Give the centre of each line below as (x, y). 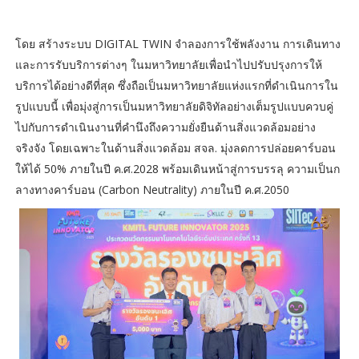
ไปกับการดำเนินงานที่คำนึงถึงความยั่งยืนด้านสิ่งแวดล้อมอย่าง (165, 127)
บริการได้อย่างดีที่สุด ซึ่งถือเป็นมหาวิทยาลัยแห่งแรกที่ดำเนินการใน (176, 86)
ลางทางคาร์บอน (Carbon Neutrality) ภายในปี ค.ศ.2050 (153, 190)
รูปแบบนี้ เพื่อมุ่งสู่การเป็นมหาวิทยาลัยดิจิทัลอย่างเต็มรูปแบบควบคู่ (174, 107)
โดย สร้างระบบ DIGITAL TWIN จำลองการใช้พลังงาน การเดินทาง (177, 44)
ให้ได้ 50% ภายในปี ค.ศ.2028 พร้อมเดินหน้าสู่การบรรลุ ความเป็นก (177, 169)
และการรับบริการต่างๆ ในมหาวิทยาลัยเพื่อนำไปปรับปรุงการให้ (168, 65)
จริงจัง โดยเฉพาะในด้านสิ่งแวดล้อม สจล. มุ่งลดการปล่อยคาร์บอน (175, 148)
